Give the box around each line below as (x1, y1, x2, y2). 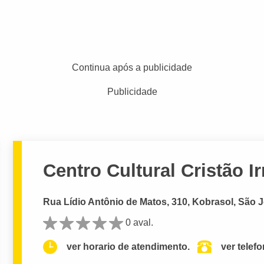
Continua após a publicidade (72, 62, 192, 72)
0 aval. (126, 217, 154, 227)
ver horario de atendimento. (67, 242, 190, 252)
